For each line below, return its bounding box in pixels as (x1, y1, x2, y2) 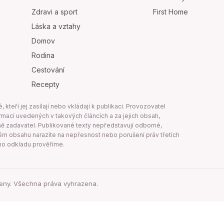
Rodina (31, 51, 55, 59)
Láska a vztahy (31, 22, 81, 30)
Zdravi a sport (31, 7, 78, 16)
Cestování (31, 65, 65, 74)
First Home (153, 7, 188, 16)
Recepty (31, 80, 60, 88)
